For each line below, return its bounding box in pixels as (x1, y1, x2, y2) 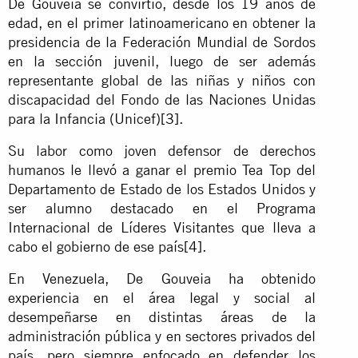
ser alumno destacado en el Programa (8, 199, 316, 217)
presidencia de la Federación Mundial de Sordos (8, 33, 316, 50)
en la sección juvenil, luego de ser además (8, 52, 316, 70)
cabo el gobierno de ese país (8, 237, 184, 255)
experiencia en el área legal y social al (8, 288, 316, 306)
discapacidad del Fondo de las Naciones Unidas (8, 90, 316, 108)
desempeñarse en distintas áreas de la (8, 308, 316, 325)
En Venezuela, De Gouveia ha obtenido (8, 269, 316, 287)
